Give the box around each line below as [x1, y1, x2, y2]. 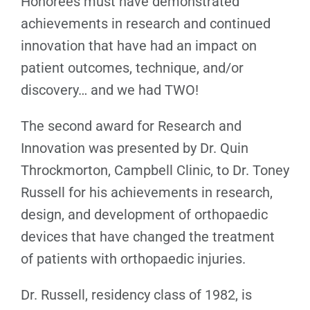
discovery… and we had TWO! [21, 81, 199, 98]
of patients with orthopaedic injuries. [21, 250, 246, 267]
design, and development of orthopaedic [21, 206, 268, 223]
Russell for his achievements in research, [21, 183, 273, 201]
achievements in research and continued [21, 15, 271, 32]
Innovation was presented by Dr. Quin [21, 139, 248, 156]
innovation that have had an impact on [21, 37, 257, 54]
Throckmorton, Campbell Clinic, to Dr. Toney [21, 161, 289, 179]
